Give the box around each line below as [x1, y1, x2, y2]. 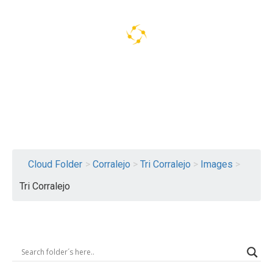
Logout [230, 121, 261, 138]
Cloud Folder [28, 158, 82, 170]
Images [200, 158, 233, 170]
